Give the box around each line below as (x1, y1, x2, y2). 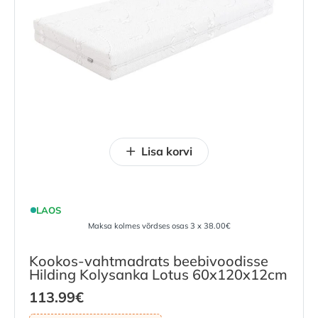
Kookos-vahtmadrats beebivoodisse (29, 251, 268, 270)
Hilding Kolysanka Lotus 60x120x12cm (29, 265, 287, 283)
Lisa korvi (141, 143, 192, 158)
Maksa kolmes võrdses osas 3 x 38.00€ (87, 221, 231, 231)
